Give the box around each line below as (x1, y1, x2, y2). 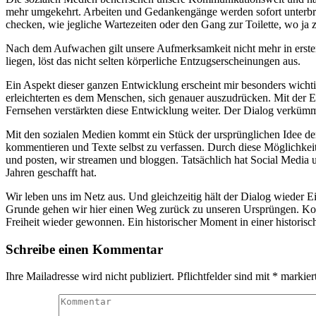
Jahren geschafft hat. (6, 166, 97, 178)
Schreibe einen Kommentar (6, 241, 163, 257)
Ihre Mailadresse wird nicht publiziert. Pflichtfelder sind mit (6, 270, 272, 283)
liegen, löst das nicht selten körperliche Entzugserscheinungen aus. (6, 54, 300, 67)
